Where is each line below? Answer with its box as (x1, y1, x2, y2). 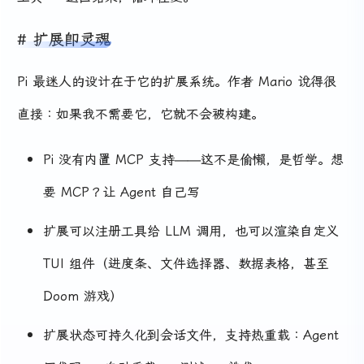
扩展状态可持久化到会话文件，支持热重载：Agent (43, 324, 339, 344)
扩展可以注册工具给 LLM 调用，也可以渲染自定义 (43, 220, 339, 240)
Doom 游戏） (43, 285, 123, 305)
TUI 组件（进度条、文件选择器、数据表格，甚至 (43, 253, 329, 272)
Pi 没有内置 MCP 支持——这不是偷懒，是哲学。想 (43, 149, 344, 168)
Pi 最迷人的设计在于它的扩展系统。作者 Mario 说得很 (17, 71, 336, 90)
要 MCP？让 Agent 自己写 (43, 181, 200, 201)
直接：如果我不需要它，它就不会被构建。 (17, 103, 264, 123)
